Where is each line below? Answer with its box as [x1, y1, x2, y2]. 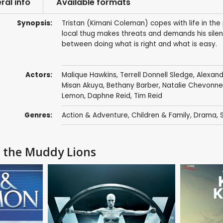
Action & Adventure [61, 110, 128, 120]
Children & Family [131, 110, 190, 120]
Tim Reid [133, 91, 162, 101]
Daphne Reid [87, 91, 130, 101]
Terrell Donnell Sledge [119, 70, 193, 80]
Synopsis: [16, 18, 52, 28]
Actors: [25, 70, 52, 80]
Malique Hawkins [61, 70, 116, 80]
